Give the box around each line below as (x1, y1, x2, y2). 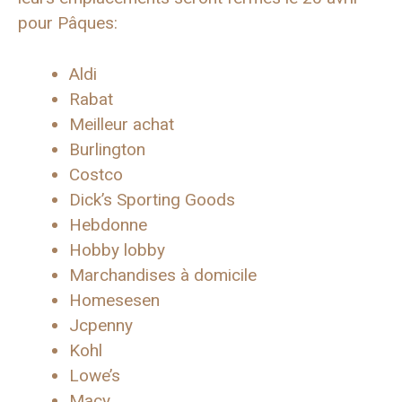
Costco (69, 163, 123, 185)
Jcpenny (69, 314, 133, 336)
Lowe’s (69, 364, 120, 386)
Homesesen (69, 289, 160, 310)
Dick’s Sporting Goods (69, 188, 235, 210)
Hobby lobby (69, 239, 165, 260)
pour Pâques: (18, 13, 118, 34)
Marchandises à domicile (69, 264, 257, 285)
